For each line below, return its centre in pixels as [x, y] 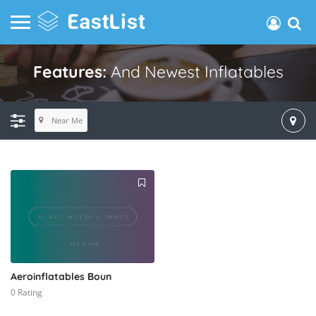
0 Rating [26, 292]
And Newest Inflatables [197, 72]
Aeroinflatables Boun [61, 276]
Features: [72, 72]
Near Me [67, 120]
